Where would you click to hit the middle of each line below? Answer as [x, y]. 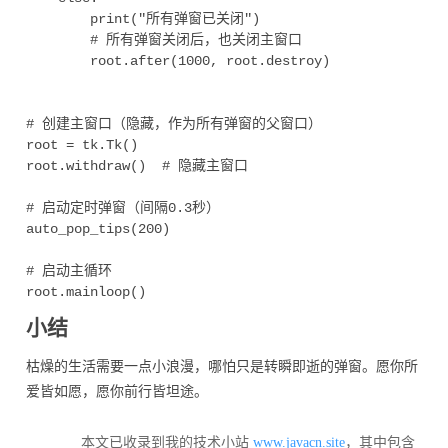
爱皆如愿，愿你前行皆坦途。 [117, 391]
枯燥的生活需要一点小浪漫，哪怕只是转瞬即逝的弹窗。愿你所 [222, 366]
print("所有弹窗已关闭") [143, 18]
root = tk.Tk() [82, 144]
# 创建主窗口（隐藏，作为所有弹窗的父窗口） [174, 123]
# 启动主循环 [69, 270]
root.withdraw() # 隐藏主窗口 [137, 165]
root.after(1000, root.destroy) [178, 60]
